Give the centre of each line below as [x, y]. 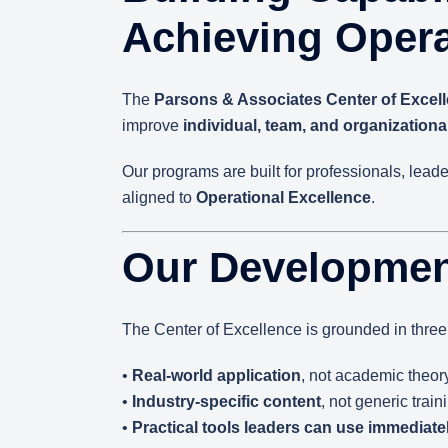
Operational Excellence [283, 197]
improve [152, 125]
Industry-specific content [226, 401]
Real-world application [216, 375]
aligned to [159, 197]
